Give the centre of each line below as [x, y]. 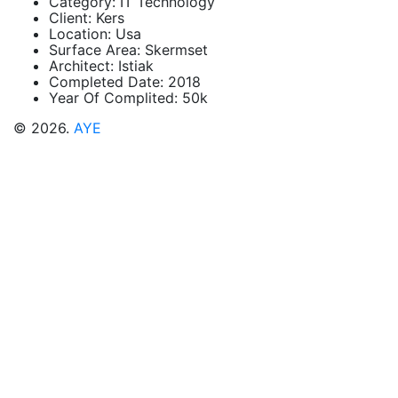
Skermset [176, 50]
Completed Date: [108, 82]
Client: [72, 18]
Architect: [81, 66]
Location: [82, 34]
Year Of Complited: [115, 98]
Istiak [134, 66]
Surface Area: [97, 50]
